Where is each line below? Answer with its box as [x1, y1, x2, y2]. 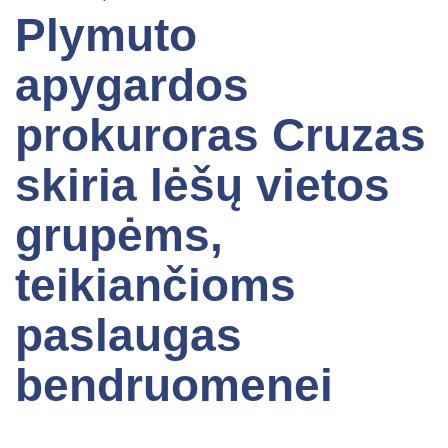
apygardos [15, 58, 249, 111]
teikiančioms [15, 258, 296, 311]
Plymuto [15, 8, 197, 61]
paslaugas [15, 308, 242, 361]
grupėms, [15, 208, 223, 261]
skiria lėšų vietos [15, 158, 390, 211]
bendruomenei [15, 358, 333, 411]
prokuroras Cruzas [15, 108, 426, 161]
